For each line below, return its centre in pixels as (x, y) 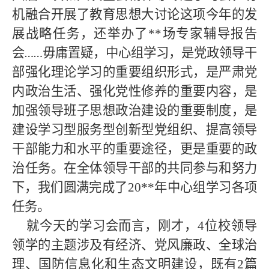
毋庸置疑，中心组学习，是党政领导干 (150, 53)
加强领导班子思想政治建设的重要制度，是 (134, 110)
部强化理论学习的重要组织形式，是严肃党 (134, 72)
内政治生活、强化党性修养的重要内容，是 (134, 91)
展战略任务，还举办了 (80, 34)
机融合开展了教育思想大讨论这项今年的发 (134, 14)
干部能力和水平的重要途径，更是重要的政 (134, 149)
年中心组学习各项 (206, 187)
